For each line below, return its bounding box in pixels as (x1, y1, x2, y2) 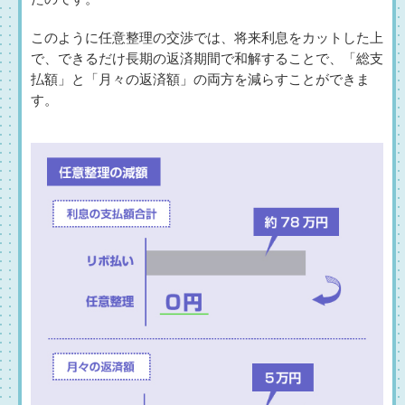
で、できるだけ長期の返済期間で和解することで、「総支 (31, 51, 383, 66)
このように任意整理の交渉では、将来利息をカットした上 (31, 30, 383, 45)
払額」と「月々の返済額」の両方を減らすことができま (31, 71, 370, 87)
